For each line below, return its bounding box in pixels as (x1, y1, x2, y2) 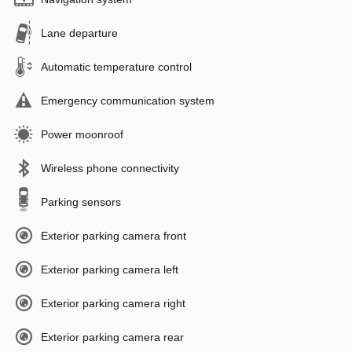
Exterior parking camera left (41, 263, 178, 277)
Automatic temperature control (41, 60, 192, 74)
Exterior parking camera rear (41, 331, 184, 344)
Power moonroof (41, 128, 123, 141)
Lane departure (41, 27, 118, 40)
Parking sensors (41, 196, 121, 209)
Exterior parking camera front (41, 229, 186, 243)
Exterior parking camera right (41, 297, 185, 310)
